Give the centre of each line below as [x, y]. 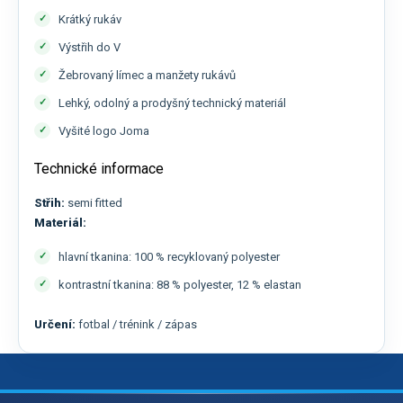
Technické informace [99, 169]
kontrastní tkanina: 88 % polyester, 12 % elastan [180, 285]
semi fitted [94, 203]
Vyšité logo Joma [104, 131]
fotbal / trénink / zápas [136, 325]
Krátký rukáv [90, 20]
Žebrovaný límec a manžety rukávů [147, 76]
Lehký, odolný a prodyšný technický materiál [172, 103]
